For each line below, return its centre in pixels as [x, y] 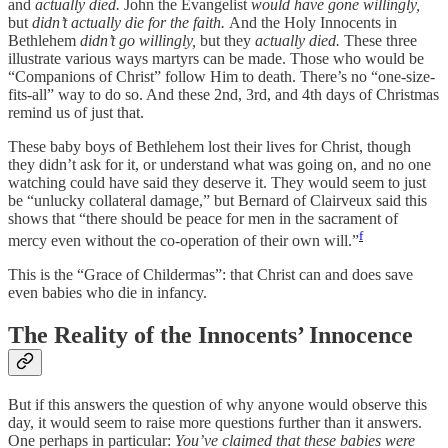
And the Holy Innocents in [313, 22]
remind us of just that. [76, 112]
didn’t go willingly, [140, 40]
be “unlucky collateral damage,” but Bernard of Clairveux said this [217, 200]
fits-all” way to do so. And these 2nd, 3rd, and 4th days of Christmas [223, 94]
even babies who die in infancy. [107, 293]
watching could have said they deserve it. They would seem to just [217, 182]
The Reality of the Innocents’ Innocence [210, 335]
